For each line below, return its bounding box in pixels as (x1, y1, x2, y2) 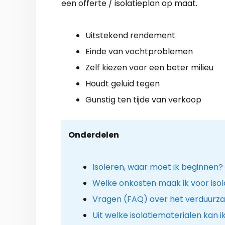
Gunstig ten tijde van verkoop (85, 93, 201, 105)
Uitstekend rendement (85, 29, 175, 41)
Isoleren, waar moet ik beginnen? (92, 161, 223, 173)
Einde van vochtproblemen (85, 45, 193, 57)
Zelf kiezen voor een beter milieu (85, 61, 213, 73)
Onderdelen (68, 129, 119, 141)
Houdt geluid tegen (85, 77, 160, 89)
